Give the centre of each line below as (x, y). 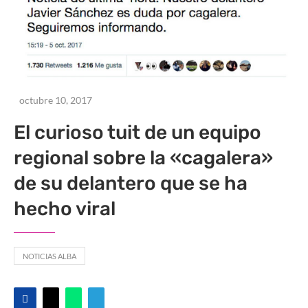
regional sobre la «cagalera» (143, 158)
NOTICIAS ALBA (49, 256)
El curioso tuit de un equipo (137, 133)
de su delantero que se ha (131, 184)
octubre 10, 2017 (56, 100)
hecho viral (65, 209)
